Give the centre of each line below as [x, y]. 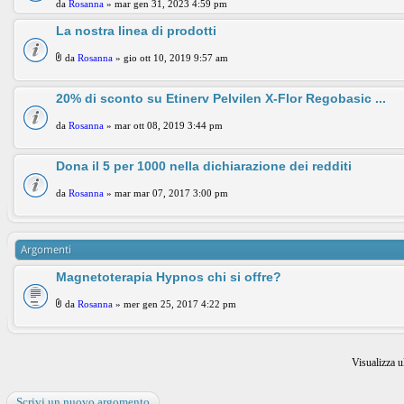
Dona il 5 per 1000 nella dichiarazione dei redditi [204, 166]
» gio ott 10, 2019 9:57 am [170, 58]
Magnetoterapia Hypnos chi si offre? [169, 277]
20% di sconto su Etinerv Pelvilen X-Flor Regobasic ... [221, 98]
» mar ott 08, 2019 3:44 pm [163, 125]
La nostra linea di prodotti [136, 31]
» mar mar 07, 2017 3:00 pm [166, 193]
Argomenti [46, 250]
